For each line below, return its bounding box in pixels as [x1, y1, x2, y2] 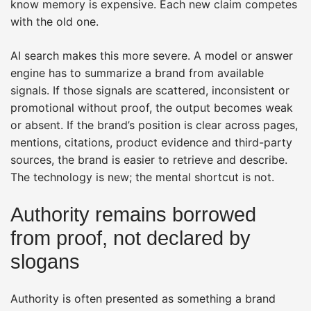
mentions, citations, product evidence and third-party [10, 135, 292, 149]
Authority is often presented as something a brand [10, 291, 276, 305]
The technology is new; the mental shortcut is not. [10, 169, 274, 184]
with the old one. [10, 14, 99, 28]
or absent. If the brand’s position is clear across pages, [10, 117, 298, 132]
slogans [10, 250, 80, 273]
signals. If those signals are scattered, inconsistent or [10, 83, 289, 97]
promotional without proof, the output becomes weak [10, 100, 293, 115]
